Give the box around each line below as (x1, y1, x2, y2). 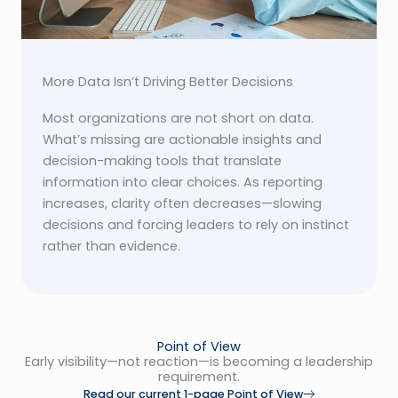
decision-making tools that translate (43, 151, 282, 170)
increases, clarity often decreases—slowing (43, 194, 322, 212)
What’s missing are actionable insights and (43, 130, 322, 148)
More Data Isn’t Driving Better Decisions (43, 72, 293, 91)
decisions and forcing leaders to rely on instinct (43, 215, 349, 234)
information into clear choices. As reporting (43, 172, 322, 191)
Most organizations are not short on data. (43, 108, 314, 127)
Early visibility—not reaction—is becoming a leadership (25, 352, 373, 370)
